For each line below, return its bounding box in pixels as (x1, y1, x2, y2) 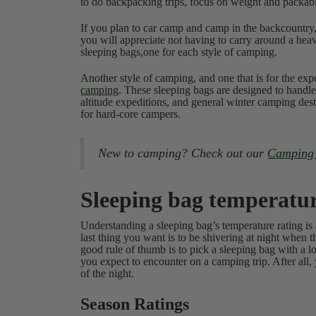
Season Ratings (80, 295, 190, 313)
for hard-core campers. (80, 108, 184, 120)
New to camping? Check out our (98, 146, 268, 160)
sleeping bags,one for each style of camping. (80, 46, 278, 58)
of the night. (80, 267, 135, 279)
